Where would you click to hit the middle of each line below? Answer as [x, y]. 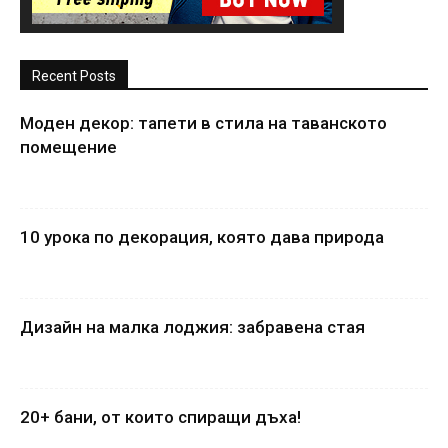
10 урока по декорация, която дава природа [202, 236]
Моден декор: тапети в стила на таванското [203, 122]
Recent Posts [74, 75]
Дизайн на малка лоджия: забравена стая [192, 326]
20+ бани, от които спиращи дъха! [160, 416]
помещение [68, 146]
